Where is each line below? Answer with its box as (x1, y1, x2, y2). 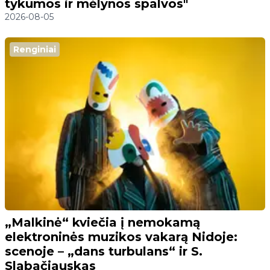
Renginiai (13, 44, 56, 55)
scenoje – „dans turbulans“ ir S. (5, 244, 202, 259)
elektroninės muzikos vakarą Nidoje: (5, 230, 237, 245)
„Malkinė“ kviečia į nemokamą (5, 215, 200, 230)
